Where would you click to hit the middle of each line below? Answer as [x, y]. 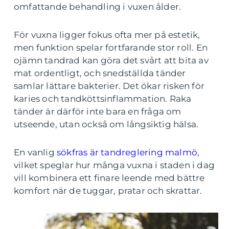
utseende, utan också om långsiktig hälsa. [106, 124]
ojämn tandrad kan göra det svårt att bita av [111, 60]
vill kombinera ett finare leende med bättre [109, 178]
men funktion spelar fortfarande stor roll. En [111, 48]
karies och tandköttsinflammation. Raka [103, 99]
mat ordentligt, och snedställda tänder [100, 73]
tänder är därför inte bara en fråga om [98, 111]
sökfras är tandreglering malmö [127, 152]
